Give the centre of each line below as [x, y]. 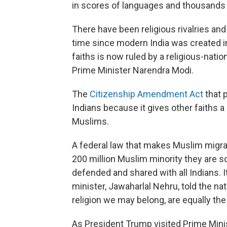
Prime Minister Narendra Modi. [133, 70]
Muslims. [90, 121]
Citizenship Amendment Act [146, 94]
